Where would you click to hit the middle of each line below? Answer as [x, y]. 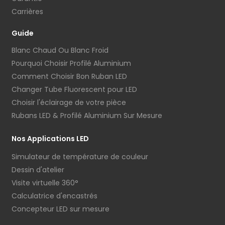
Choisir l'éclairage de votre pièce [69, 103]
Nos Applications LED [50, 139]
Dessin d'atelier [38, 170]
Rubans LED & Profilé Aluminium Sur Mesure [87, 116]
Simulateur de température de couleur [80, 157]
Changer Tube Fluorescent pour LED [74, 90]
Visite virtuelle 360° [45, 183]
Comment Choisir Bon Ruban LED [69, 77]
